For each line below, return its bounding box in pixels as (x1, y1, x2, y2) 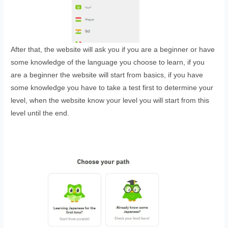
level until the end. (11, 109, 70, 117)
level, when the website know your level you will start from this (11, 96, 210, 104)
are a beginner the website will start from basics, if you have (11, 71, 204, 79)
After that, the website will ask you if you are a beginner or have (11, 45, 215, 53)
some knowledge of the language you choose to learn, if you (11, 58, 205, 66)
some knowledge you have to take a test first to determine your (11, 83, 214, 92)
